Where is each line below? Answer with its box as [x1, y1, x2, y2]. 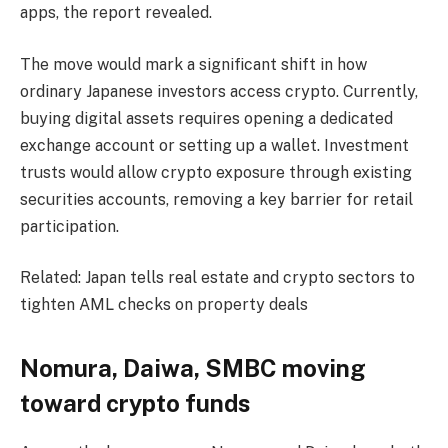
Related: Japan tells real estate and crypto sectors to [20, 268, 415, 288]
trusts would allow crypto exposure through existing [20, 162, 412, 182]
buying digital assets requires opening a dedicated [20, 108, 393, 128]
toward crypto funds [20, 388, 250, 417]
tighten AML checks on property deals [20, 295, 308, 315]
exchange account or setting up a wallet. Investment [20, 135, 409, 155]
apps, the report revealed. [20, 3, 212, 23]
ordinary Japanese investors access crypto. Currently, [20, 81, 418, 101]
